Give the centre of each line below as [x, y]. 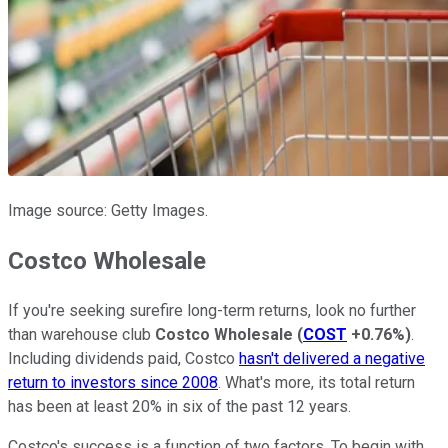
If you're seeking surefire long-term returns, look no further [212, 311]
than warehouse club [81, 335]
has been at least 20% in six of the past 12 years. [179, 407]
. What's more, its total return [316, 383]
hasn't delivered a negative [332, 359]
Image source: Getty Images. [108, 211]
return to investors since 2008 [113, 383]
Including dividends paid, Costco [123, 359]
